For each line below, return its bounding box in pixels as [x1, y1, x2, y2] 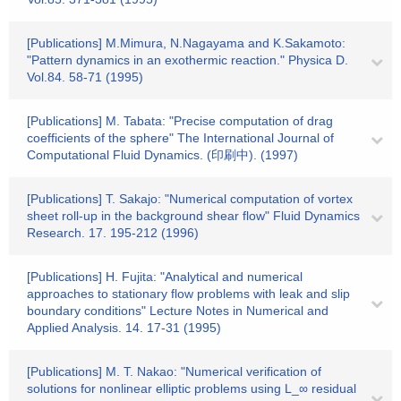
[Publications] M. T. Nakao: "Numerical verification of [27, 364, 321, 379]
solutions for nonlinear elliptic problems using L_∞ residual [27, 381, 356, 396]
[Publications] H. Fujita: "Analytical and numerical [27, 269, 303, 284]
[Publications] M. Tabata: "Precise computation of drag [27, 114, 333, 128]
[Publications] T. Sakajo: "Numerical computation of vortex [27, 192, 353, 206]
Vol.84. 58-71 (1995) [27, 70, 143, 84]
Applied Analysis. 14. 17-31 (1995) [27, 320, 221, 335]
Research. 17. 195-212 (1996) [27, 226, 199, 240]
